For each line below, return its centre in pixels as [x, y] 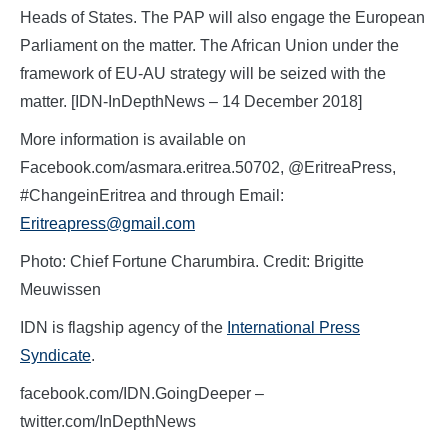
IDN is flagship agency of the [123, 328]
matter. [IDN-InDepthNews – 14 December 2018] [191, 102]
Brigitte [339, 262]
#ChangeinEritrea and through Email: [152, 196]
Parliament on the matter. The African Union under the [209, 46]
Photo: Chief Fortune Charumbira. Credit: [167, 262]
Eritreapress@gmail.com [107, 224]
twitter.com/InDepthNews [108, 422]
